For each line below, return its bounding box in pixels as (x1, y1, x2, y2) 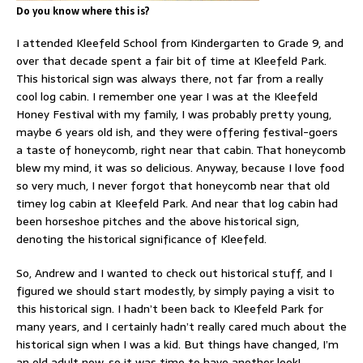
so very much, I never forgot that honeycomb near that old (16, 176, 330, 194)
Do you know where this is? (16, 2, 150, 19)
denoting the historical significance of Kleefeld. (16, 229, 267, 248)
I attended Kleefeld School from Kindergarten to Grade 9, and (16, 33, 344, 52)
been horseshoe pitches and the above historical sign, (16, 211, 299, 230)
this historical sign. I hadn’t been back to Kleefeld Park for (16, 299, 323, 318)
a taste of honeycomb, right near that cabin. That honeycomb (16, 140, 346, 159)
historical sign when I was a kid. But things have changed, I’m (16, 335, 339, 353)
